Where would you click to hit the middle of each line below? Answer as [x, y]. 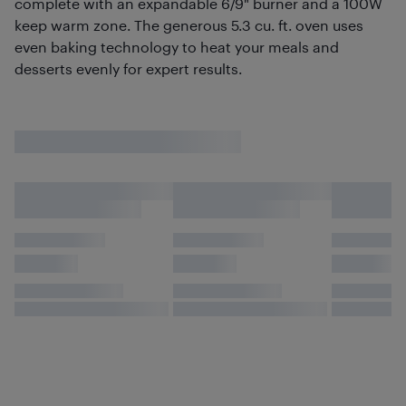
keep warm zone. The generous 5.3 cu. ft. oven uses [189, 25]
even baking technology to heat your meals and [177, 47]
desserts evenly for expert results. [128, 68]
